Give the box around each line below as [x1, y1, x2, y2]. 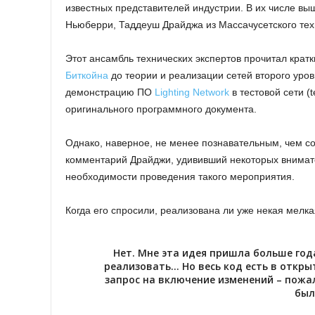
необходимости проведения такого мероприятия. [65, 171, 295, 183]
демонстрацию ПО [65, 86, 155, 98]
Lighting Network [155, 86, 229, 98]
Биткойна [65, 70, 108, 82]
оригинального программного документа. [65, 103, 257, 115]
